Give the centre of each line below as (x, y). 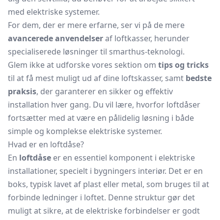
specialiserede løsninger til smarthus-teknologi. (96, 52)
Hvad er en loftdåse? (46, 144)
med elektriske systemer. (54, 12)
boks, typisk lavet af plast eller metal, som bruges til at (109, 184)
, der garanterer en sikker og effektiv (105, 91)
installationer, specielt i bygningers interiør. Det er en (105, 171)
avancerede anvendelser (55, 38)
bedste (199, 78)
